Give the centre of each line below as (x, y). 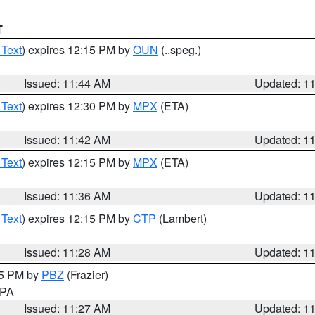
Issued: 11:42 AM (67, 140)
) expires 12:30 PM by (77, 106)
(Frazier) (86, 275)
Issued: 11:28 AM (67, 252)
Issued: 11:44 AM (67, 83)
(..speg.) (180, 50)
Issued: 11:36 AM (67, 196)
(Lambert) (181, 218)
